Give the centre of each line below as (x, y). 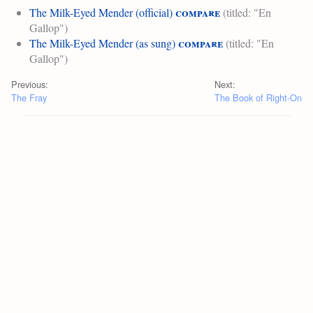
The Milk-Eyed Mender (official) (101, 12)
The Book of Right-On (258, 97)
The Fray (29, 97)
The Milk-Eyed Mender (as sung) (102, 43)
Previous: (30, 84)
